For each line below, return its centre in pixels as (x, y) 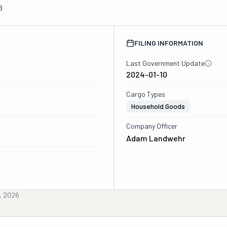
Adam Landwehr (156, 138)
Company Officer (152, 126)
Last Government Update (165, 63)
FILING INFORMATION (168, 43)
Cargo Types (145, 94)
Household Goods (158, 106)
